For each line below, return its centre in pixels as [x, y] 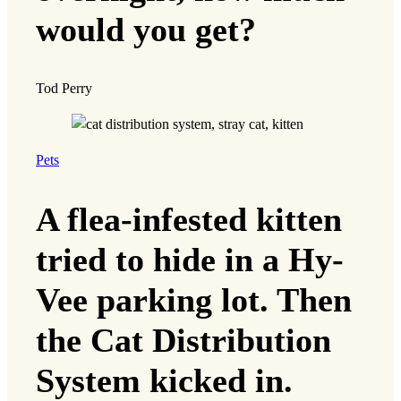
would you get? [146, 29]
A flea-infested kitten [189, 219]
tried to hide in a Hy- [190, 259]
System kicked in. [164, 380]
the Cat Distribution [183, 340]
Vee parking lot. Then [194, 299]
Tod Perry [64, 88]
